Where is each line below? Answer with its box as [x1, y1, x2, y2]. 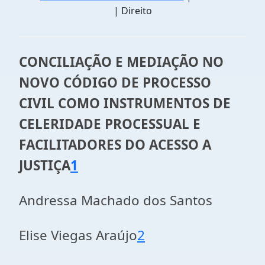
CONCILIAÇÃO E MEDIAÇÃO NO [19, 53, 224, 71]
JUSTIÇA [19, 156, 70, 174]
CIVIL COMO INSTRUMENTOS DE [19, 94, 231, 112]
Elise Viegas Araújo [19, 226, 137, 244]
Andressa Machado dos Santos [19, 191, 212, 209]
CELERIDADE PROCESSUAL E [19, 115, 201, 133]
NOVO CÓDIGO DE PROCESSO [19, 73, 211, 92]
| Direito [113, 4, 152, 17]
